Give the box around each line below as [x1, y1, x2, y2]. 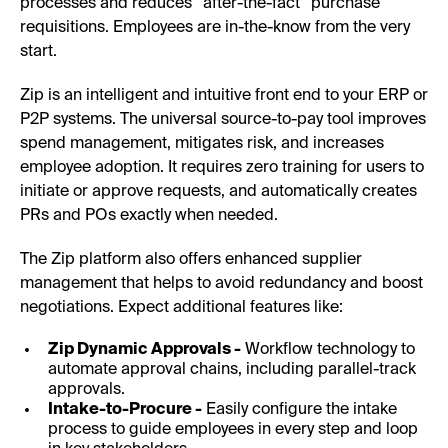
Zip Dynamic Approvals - [48, 341, 241, 358]
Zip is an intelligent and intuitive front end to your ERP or [20, 87, 428, 104]
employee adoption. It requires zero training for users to [20, 159, 424, 176]
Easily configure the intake [202, 401, 397, 418]
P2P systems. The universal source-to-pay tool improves [20, 111, 426, 128]
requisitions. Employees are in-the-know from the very [20, 19, 410, 36]
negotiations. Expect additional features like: [20, 299, 343, 316]
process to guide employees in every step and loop [48, 421, 418, 438]
